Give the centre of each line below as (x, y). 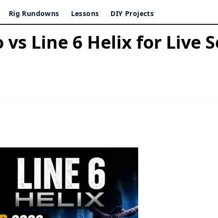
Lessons (85, 13)
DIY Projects (132, 13)
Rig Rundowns (34, 13)
